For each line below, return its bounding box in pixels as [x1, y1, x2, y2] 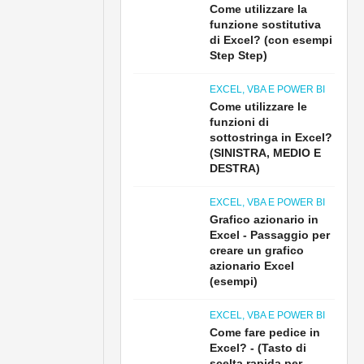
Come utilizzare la [210, 2, 308, 15]
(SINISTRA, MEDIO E [210, 146, 322, 159]
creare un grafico [210, 244, 305, 257]
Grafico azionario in [210, 213, 319, 226]
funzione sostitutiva [210, 18, 322, 31]
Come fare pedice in [210, 326, 321, 339]
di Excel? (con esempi [210, 33, 333, 46]
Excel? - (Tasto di [210, 341, 307, 354]
